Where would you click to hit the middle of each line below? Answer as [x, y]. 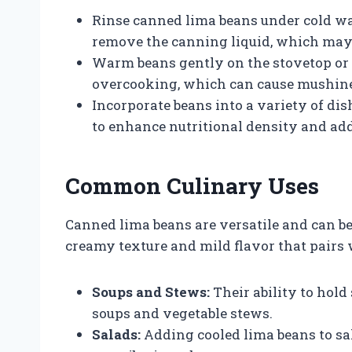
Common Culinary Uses [192, 185]
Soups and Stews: [151, 291]
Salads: [116, 334]
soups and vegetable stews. [182, 313]
